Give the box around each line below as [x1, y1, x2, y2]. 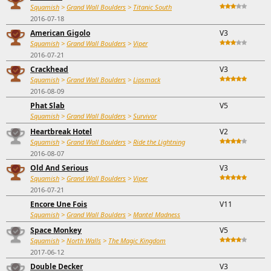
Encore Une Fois [30, 199, 87, 209]
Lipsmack [133, 75, 160, 84]
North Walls [67, 236, 101, 245]
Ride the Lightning [133, 137, 185, 146]
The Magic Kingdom [108, 236, 166, 245]
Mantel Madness [133, 210, 180, 219]
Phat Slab [30, 100, 65, 111]
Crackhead [30, 64, 68, 74]
